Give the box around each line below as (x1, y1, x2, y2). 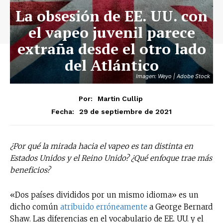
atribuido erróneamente (60, 202, 147, 212)
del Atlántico (64, 55, 159, 75)
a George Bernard (147, 202, 213, 212)
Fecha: (51, 107, 74, 115)
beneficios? (10, 165, 50, 175)
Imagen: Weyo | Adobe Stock (136, 73, 210, 80)
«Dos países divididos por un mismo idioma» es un (10, 190, 199, 200)
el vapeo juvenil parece (28, 22, 195, 42)
